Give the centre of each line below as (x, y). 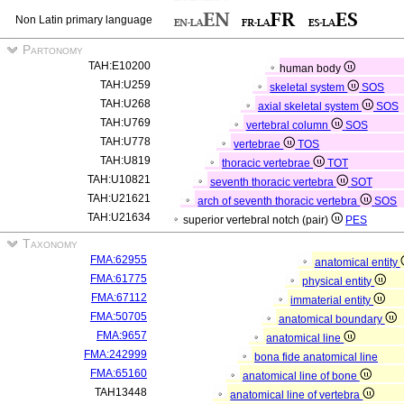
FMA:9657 (122, 335)
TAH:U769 (125, 123)
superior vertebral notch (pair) (257, 220)
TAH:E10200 (119, 66)
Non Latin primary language (84, 20)
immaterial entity (332, 300)
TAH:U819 (125, 161)
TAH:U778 (125, 142)
